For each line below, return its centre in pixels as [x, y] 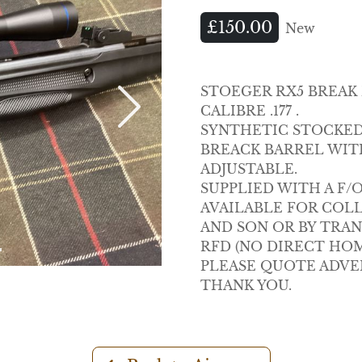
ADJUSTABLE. [249, 169]
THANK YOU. [246, 285]
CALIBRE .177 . [250, 111]
